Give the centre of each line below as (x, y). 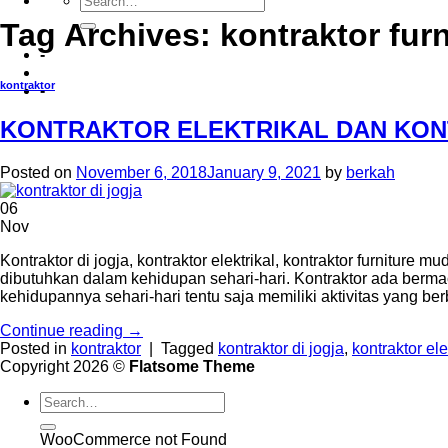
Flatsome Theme (192, 366)
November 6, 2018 (141, 172)
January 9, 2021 (264, 172)
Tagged (189, 348)
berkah (370, 172)
